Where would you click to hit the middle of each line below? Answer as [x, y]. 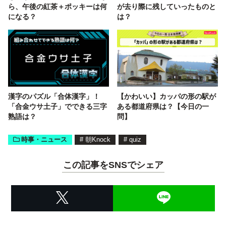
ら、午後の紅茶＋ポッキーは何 [58, 6]
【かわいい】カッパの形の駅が [166, 96]
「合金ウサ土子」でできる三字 [58, 106]
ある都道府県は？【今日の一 [163, 106]
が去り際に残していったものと [166, 6]
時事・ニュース [44, 139]
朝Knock [98, 139]
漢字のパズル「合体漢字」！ [54, 96]
